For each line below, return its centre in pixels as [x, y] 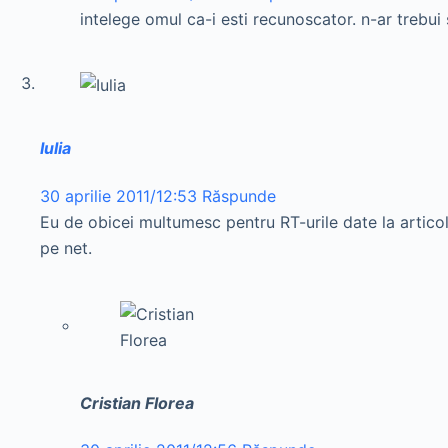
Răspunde [239, 195]
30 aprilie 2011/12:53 [118, 195]
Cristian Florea [137, 402]
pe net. [66, 247]
